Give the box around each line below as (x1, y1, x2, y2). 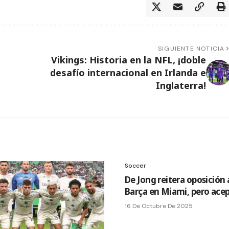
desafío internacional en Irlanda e (50, 66, 206, 79)
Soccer (125, 161, 146, 170)
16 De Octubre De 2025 (125, 201, 193, 210)
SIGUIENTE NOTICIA (158, 44, 225, 53)
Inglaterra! (155, 79, 206, 91)
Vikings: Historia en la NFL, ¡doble (51, 53, 206, 66)
